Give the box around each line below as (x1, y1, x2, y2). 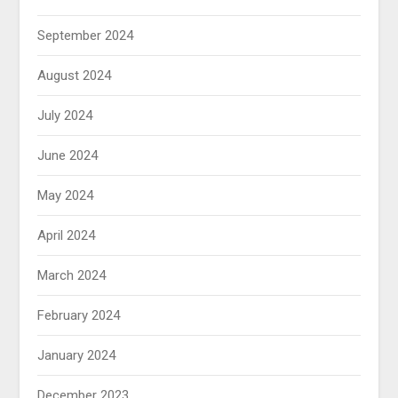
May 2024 (37, 187, 94, 204)
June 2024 (37, 147, 99, 164)
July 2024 (37, 107, 93, 124)
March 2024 (37, 267, 107, 284)
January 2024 (37, 347, 116, 364)
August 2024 (37, 68, 112, 84)
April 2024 (37, 227, 96, 244)
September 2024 (37, 28, 134, 44)
